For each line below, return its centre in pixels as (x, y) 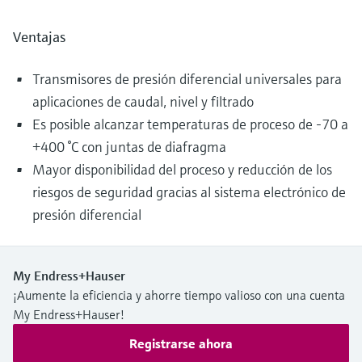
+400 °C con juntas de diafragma (129, 147)
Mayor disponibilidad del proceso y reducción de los (182, 170)
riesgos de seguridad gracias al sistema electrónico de (189, 192)
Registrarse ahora (181, 344)
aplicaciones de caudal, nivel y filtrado (143, 102)
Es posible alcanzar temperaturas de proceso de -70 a (190, 124)
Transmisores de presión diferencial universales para (187, 79)
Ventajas (39, 37)
